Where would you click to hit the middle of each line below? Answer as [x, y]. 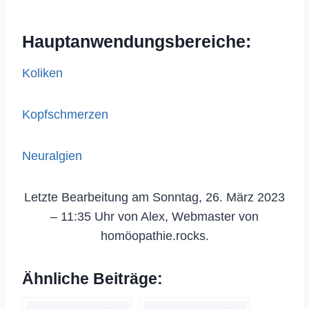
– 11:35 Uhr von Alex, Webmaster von [154, 216]
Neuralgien [52, 156]
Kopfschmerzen [65, 114]
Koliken [42, 73]
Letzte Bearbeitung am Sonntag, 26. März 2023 [154, 197]
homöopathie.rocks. [154, 236]
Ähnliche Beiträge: [92, 279]
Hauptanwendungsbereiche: [137, 41]
